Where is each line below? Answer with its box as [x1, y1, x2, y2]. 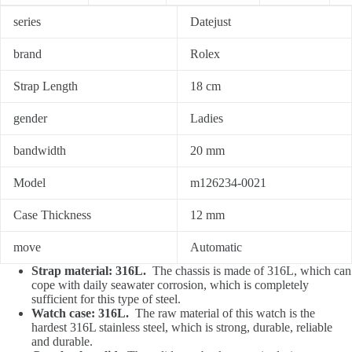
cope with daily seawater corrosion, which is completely [31, 278, 309, 292]
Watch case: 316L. [31, 306, 129, 321]
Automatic [190, 240, 242, 255]
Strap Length [13, 79, 78, 93]
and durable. [31, 335, 93, 349]
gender [13, 112, 47, 126]
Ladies [190, 112, 223, 126]
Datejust [190, 15, 231, 29]
